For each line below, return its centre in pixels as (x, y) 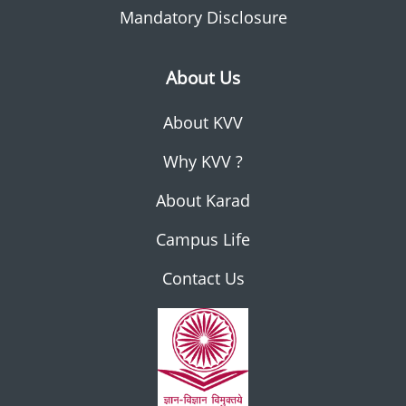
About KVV (203, 122)
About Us (203, 77)
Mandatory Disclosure (203, 17)
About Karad (203, 200)
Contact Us (203, 278)
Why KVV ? (203, 161)
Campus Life (203, 239)
